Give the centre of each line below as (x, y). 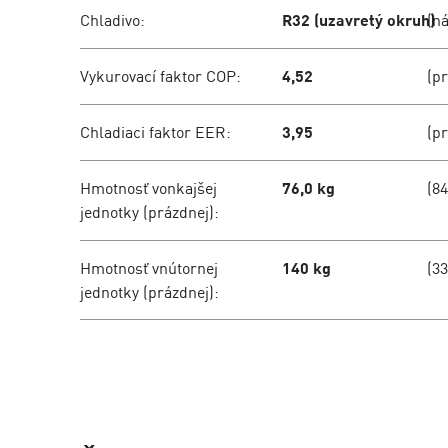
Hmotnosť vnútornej (149, 268)
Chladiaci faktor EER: (155, 132)
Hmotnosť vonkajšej (148, 188)
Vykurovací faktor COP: (160, 76)
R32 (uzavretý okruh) (359, 20)
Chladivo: (112, 20)
